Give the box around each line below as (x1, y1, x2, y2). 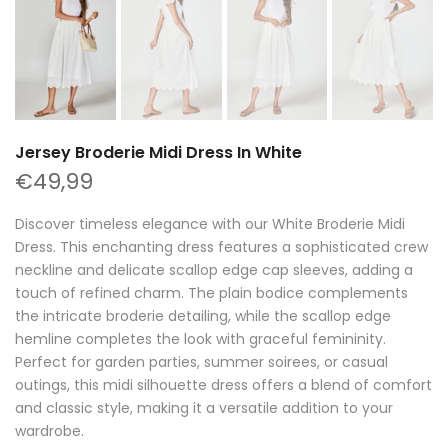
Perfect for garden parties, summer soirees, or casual (15, 352, 388, 373)
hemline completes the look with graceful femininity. (15, 329, 386, 350)
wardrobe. (15, 421, 84, 442)
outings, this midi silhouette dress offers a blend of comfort (15, 375, 432, 396)
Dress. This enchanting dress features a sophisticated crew (15, 237, 428, 258)
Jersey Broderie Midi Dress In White (15, 141, 302, 165)
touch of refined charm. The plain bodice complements (15, 283, 408, 304)
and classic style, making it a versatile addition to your (15, 398, 393, 419)
